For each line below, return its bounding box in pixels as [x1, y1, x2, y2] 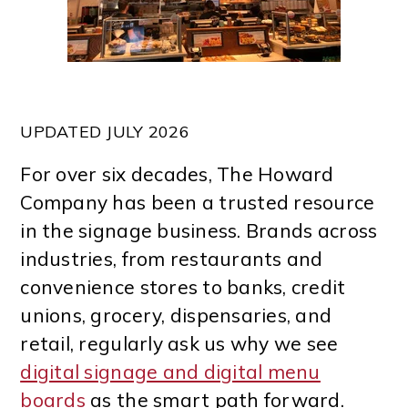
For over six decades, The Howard [20, 162, 334, 187]
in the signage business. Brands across [20, 219, 378, 243]
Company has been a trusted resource [20, 190, 375, 215]
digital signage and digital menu [20, 360, 321, 384]
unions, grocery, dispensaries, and [20, 303, 332, 328]
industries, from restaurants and [20, 247, 323, 271]
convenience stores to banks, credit [20, 275, 346, 300]
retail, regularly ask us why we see [20, 331, 339, 356]
